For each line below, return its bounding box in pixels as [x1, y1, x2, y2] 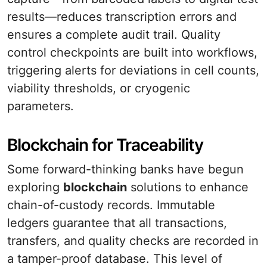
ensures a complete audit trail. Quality [7, 27, 221, 42]
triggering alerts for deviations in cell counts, [7, 63, 259, 77]
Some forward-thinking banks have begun [7, 162, 244, 176]
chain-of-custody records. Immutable [7, 198, 215, 212]
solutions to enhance [127, 180, 249, 194]
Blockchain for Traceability [7, 135, 203, 155]
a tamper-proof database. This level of [7, 252, 222, 266]
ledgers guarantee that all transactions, [7, 216, 227, 230]
